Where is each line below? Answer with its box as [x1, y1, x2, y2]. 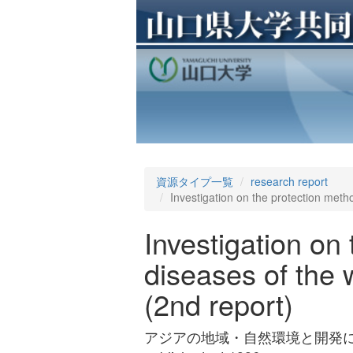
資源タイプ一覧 [156, 173, 233, 190]
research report [251, 173, 328, 190]
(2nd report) [144, 284, 293, 325]
